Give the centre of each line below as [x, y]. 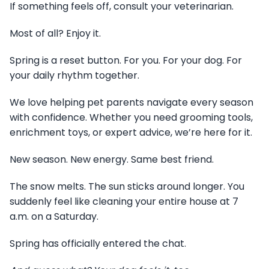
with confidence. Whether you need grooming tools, [131, 117]
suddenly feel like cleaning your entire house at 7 [124, 201]
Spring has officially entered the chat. [98, 243]
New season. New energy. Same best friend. [112, 159]
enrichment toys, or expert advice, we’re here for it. [131, 132]
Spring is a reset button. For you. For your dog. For [126, 60]
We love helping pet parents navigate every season [131, 102]
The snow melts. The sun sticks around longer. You [127, 186]
